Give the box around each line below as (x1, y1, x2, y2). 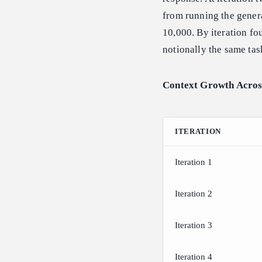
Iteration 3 (175, 220, 212, 230)
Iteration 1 (175, 157, 212, 167)
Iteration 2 (175, 189, 212, 199)
